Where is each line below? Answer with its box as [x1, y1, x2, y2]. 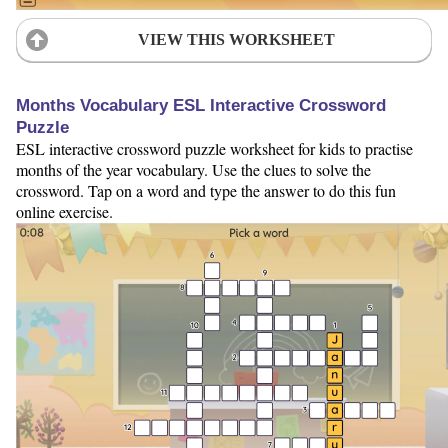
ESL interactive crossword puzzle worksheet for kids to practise [16, 138, 413, 160]
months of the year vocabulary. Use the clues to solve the [16, 159, 371, 181]
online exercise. [16, 201, 113, 223]
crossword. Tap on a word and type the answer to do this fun [16, 180, 396, 202]
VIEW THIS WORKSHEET [137, 31, 335, 49]
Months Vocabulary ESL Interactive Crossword [16, 96, 386, 116]
